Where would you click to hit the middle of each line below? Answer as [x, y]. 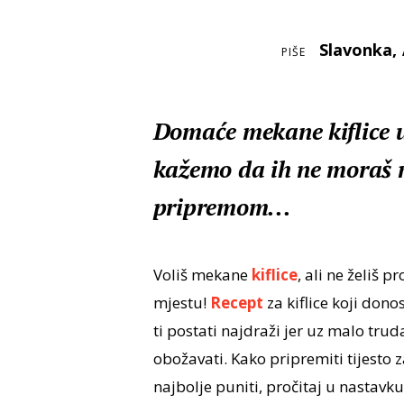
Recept [236, 303]
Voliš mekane [202, 275]
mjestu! [181, 303]
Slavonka [355, 50]
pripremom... [222, 207]
